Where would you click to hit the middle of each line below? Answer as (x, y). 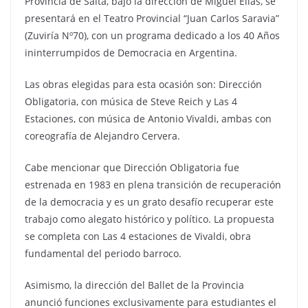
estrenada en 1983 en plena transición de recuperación (153, 185)
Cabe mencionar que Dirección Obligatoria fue (132, 168)
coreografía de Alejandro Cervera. (102, 136)
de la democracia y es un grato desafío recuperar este (149, 202)
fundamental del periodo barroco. (103, 254)
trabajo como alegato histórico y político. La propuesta (150, 219)
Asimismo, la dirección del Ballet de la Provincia (134, 285)
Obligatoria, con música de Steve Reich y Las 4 (131, 102)
